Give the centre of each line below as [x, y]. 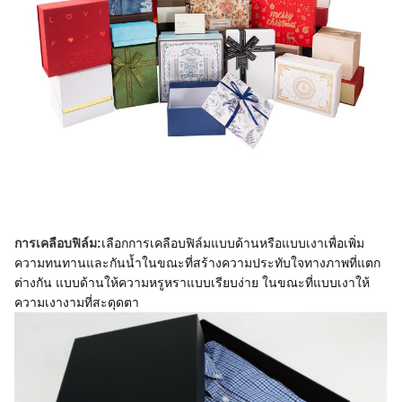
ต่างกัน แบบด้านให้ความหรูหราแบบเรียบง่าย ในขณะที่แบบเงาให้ [192, 283]
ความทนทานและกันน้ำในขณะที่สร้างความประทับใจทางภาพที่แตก [197, 263]
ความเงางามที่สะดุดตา [77, 302]
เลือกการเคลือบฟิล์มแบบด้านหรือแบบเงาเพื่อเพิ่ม [233, 243]
